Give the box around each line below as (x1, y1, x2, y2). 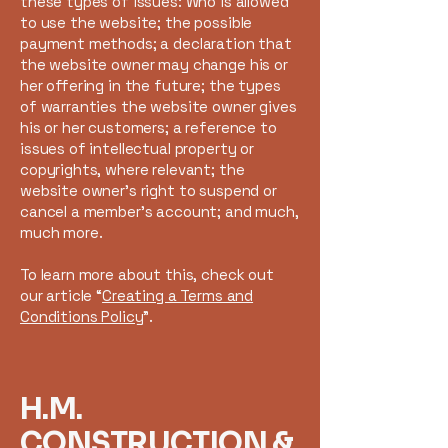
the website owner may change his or (20, 55, 288, 74)
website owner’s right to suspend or (20, 181, 277, 200)
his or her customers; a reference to (20, 118, 277, 137)
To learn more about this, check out (20, 265, 274, 284)
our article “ (20, 286, 103, 305)
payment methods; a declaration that (20, 34, 292, 53)
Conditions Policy (20, 307, 144, 326)
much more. (20, 223, 107, 242)
